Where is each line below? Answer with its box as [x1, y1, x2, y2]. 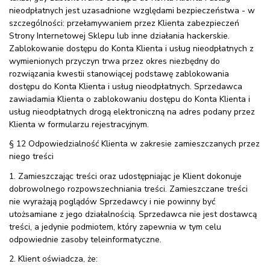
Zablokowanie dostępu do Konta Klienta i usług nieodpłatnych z [9, 43, 256, 55]
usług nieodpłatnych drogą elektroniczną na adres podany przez [9, 106, 255, 118]
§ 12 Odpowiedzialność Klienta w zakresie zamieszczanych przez [9, 138, 260, 150]
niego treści [9, 151, 54, 163]
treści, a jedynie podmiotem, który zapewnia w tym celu [9, 221, 221, 233]
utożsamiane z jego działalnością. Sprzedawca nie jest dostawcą [9, 208, 257, 220]
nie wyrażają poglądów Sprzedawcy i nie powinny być [9, 195, 215, 207]
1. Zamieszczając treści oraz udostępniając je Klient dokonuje [9, 170, 242, 182]
